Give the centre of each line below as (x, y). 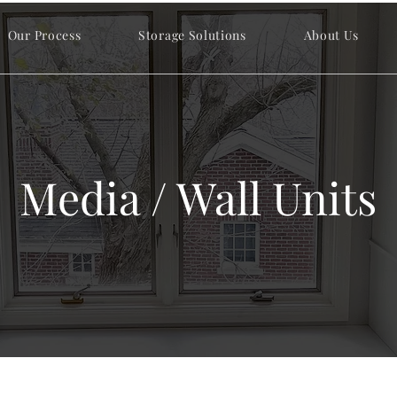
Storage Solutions (192, 35)
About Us (331, 35)
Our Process (44, 35)
